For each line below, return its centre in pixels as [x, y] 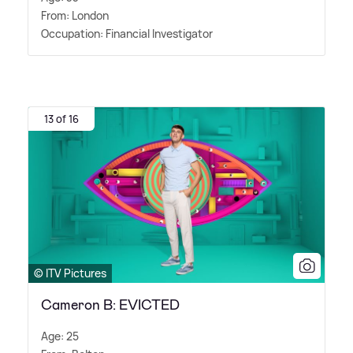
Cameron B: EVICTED [110, 305]
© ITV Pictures [70, 273]
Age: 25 [60, 336]
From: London [75, 16]
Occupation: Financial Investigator [127, 34]
